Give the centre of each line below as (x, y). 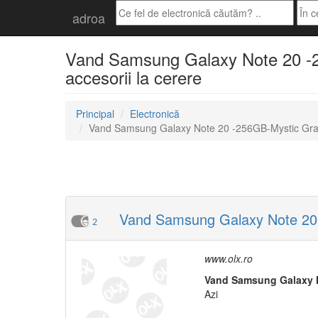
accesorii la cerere (133, 77)
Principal (95, 114)
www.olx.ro (229, 258)
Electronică (155, 114)
